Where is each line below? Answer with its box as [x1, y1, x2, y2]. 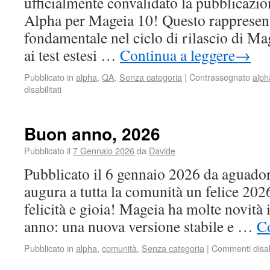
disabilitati [24, 83, 61, 95]
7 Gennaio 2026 [73, 144, 134, 157]
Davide [149, 144, 175, 157]
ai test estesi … [24, 45, 120, 65]
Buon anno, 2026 [24, 121, 160, 146]
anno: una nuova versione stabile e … [24, 216, 257, 236]
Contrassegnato [189, 71, 250, 83]
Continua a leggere [120, 45, 235, 65]
